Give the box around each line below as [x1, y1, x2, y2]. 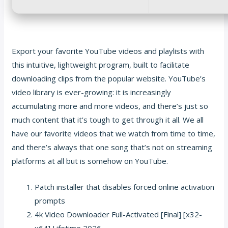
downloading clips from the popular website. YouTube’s [12, 73, 206, 83]
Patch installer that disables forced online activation [35, 181, 215, 192]
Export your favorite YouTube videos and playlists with [12, 45, 205, 56]
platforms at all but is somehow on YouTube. [12, 155, 168, 166]
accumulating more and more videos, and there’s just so [12, 100, 209, 111]
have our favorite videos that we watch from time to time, [12, 128, 216, 138]
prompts [35, 195, 66, 206]
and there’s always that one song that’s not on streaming [12, 141, 213, 152]
